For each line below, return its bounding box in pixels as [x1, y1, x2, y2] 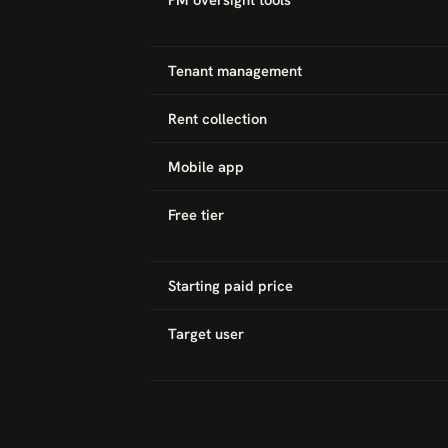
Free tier [168, 205, 224, 224]
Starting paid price [168, 276, 293, 295]
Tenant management [168, 61, 302, 80]
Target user [168, 324, 244, 343]
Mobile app [168, 157, 244, 176]
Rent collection [168, 109, 267, 128]
